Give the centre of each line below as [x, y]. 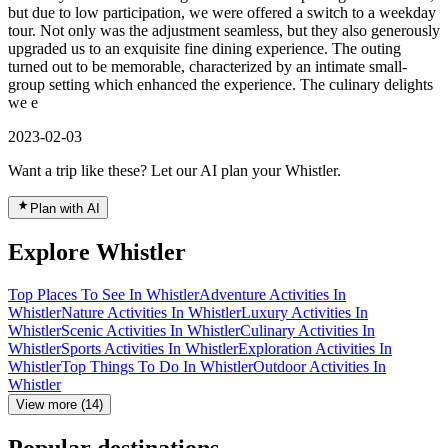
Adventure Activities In [272, 295]
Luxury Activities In [304, 313]
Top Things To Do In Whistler [157, 367]
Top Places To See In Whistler [103, 295]
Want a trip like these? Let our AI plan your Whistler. [174, 171]
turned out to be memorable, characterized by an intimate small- [207, 67]
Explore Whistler [97, 252]
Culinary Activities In [307, 331]
